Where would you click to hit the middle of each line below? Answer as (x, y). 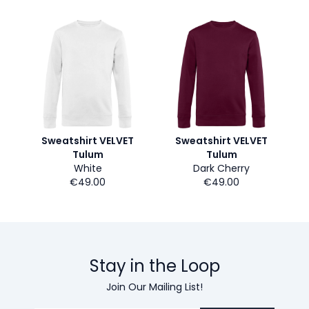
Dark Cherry (221, 168)
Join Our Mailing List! (154, 287)
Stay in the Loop (154, 266)
